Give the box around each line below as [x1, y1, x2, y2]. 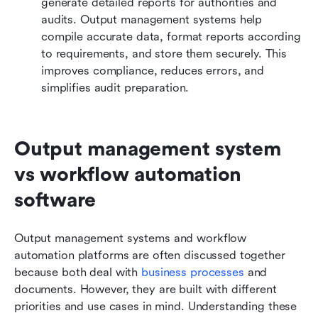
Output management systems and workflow [14, 231, 247, 245]
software [14, 188, 97, 212]
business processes [141, 265, 244, 279]
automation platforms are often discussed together [14, 248, 285, 262]
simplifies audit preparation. [41, 80, 190, 94]
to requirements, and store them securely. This [41, 46, 287, 60]
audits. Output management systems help [41, 12, 263, 26]
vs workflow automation [14, 163, 242, 186]
